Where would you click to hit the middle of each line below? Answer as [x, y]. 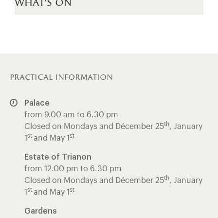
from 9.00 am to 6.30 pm [71, 115]
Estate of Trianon [58, 157]
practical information [61, 78]
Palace [37, 103]
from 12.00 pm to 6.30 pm [73, 169]
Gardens [41, 211]
